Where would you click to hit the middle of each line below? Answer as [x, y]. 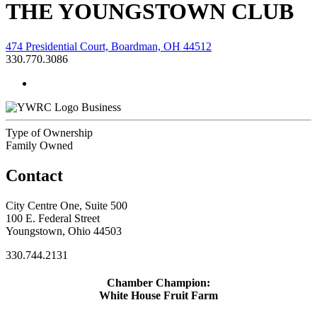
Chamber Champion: [158, 282]
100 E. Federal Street [53, 218]
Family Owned [39, 145]
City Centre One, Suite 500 [67, 205]
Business [101, 107]
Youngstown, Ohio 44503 [64, 231]
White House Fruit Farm [158, 295]
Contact [34, 175]
